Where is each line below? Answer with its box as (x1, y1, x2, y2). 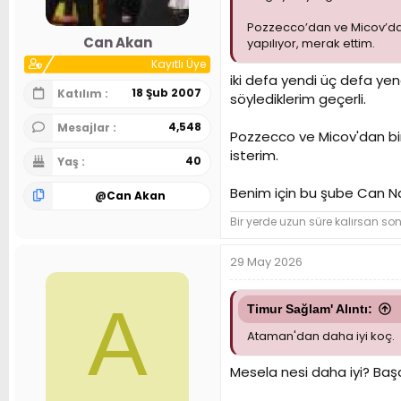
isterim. (230, 145, 278, 165)
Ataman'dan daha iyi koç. (247, 327, 395, 345)
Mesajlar (57, 119, 113, 135)
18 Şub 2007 (132, 84, 201, 100)
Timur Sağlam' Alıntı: (247, 301, 372, 316)
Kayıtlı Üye (151, 55, 206, 72)
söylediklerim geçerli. (230, 89, 366, 108)
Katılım (57, 85, 105, 101)
